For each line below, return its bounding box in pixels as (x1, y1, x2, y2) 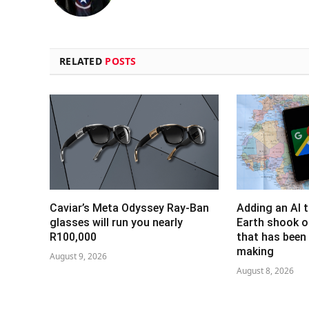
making (237, 245, 275, 259)
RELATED (59, 54, 106, 68)
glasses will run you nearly (50, 216, 183, 230)
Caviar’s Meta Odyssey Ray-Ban (50, 201, 209, 215)
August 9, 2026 (50, 250, 107, 263)
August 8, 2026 (237, 265, 295, 277)
